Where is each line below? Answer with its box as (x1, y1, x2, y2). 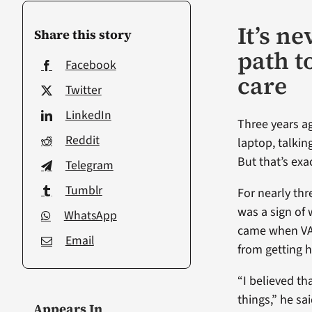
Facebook (65, 56, 116, 74)
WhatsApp (63, 206, 117, 224)
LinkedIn (65, 106, 111, 124)
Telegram (65, 156, 114, 174)
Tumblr (65, 181, 102, 199)
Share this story (33, 25, 132, 43)
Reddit (65, 131, 100, 149)
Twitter (65, 81, 102, 99)
